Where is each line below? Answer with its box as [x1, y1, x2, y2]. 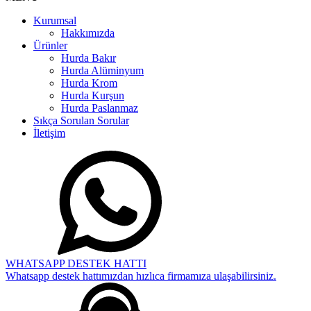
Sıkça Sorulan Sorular [33, 114, 129, 126]
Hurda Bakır [61, 51, 116, 64]
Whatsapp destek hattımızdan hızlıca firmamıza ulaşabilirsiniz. [6, 269, 276, 282]
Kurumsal [33, 14, 76, 26]
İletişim [33, 126, 65, 139]
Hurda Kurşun [61, 89, 124, 101]
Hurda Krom [61, 76, 117, 89]
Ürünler [33, 39, 67, 51]
